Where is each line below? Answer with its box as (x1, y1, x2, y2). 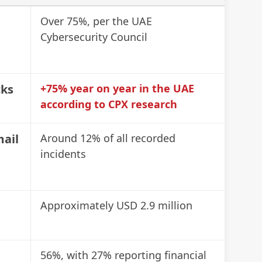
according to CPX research (40, 96, 177, 111)
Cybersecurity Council (40, 29, 147, 44)
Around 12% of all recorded (40, 130, 175, 145)
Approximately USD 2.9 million (40, 198, 192, 212)
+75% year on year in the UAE (40, 81, 194, 95)
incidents (40, 146, 86, 161)
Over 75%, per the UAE (40, 13, 152, 28)
